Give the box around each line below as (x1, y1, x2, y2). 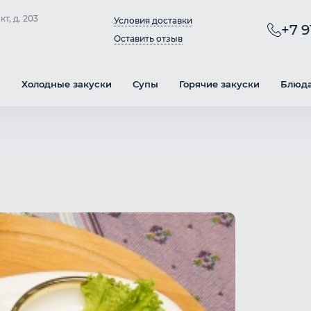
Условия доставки (113, 15, 192, 26)
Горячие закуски (179, 78, 260, 90)
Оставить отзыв (113, 33, 183, 44)
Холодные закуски (22, 78, 112, 90)
